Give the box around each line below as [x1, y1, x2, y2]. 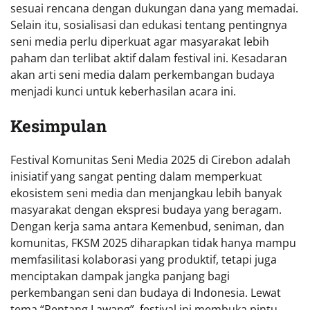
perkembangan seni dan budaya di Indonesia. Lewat [10, 285, 281, 301]
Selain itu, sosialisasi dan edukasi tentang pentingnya [10, 17, 287, 33]
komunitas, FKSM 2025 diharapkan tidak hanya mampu [10, 235, 296, 251]
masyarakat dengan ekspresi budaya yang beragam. [10, 202, 282, 218]
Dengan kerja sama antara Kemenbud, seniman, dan [10, 219, 284, 235]
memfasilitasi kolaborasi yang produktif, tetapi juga [10, 252, 277, 268]
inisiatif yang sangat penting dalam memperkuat [10, 169, 262, 185]
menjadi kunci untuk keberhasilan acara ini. [10, 83, 236, 99]
